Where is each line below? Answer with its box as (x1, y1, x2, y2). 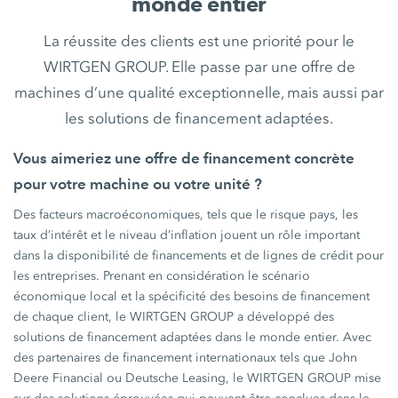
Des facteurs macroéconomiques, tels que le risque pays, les (13, 207, 359, 222)
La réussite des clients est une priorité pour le (44, 32, 354, 50)
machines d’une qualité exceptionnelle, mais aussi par (14, 84, 384, 101)
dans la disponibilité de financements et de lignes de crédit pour (13, 248, 385, 263)
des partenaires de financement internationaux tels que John (13, 350, 358, 365)
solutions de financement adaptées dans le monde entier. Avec (13, 330, 372, 345)
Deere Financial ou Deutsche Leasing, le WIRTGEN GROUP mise (13, 370, 382, 386)
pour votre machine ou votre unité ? (13, 175, 263, 193)
